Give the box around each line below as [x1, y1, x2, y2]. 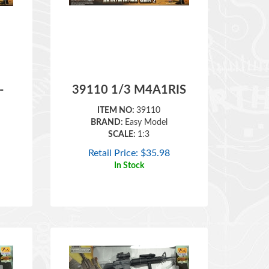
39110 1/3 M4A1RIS [71, 67, 186, 79]
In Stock [113, 144, 144, 153]
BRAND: [90, 101, 125, 109]
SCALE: [108, 113, 138, 121]
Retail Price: [88, 131, 138, 141]
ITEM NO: [97, 89, 137, 97]
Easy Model [124, 101, 168, 109]
